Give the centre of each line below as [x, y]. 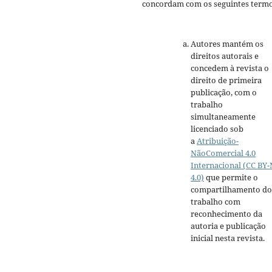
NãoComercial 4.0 [223, 153]
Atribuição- [218, 141]
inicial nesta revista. [228, 238]
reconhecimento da [226, 214]
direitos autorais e [225, 56]
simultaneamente [223, 117]
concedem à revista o [230, 68]
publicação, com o [224, 93]
